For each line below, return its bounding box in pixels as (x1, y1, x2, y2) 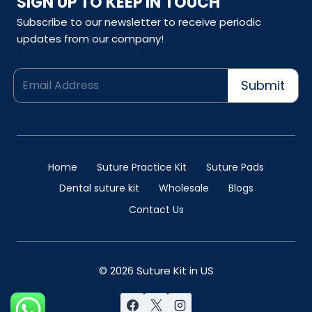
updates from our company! (17, 31, 164, 46)
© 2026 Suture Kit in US (98, 263, 214, 278)
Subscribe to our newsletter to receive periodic (17, 14, 261, 29)
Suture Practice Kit (97, 160, 187, 175)
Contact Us (128, 202, 184, 217)
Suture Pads (206, 160, 264, 175)
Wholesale (158, 181, 209, 196)
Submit (240, 76, 285, 94)
